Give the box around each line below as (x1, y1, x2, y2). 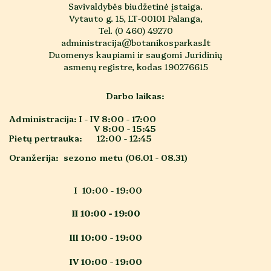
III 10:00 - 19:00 (9, 231, 142, 244)
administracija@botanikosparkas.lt (60, 36, 211, 49)
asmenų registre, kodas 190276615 (63, 60, 208, 73)
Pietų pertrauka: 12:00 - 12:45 (9, 132, 152, 145)
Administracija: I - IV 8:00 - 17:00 (9, 113, 156, 125)
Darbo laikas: (106, 90, 165, 102)
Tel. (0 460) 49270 (98, 24, 173, 37)
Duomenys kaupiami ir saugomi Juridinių (49, 48, 222, 61)
